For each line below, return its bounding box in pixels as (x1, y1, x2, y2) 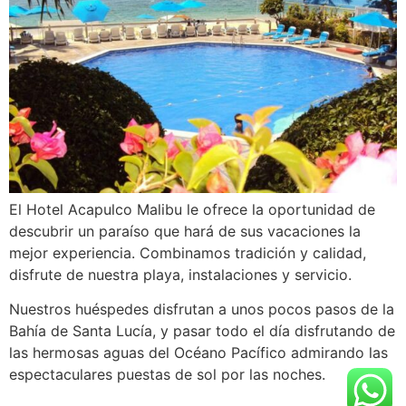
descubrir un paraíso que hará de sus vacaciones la (9, 221, 361, 240)
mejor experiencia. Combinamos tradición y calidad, (9, 243, 366, 262)
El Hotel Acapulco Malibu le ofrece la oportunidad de (9, 199, 375, 218)
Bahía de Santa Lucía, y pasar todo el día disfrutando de (9, 322, 395, 341)
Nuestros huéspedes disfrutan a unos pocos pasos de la (9, 300, 394, 319)
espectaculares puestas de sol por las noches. (9, 365, 325, 384)
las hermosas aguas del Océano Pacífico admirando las (9, 343, 388, 362)
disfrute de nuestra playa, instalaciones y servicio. (9, 265, 352, 284)
